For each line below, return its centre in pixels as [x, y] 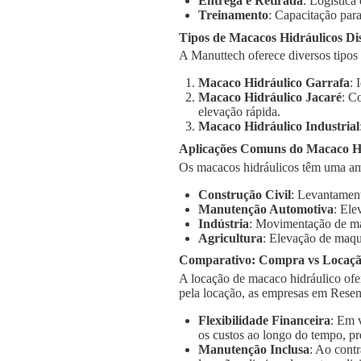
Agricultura [230, 238]
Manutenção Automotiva [266, 209]
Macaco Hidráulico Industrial [279, 127]
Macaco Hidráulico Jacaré [270, 98]
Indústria [224, 223]
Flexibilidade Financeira [264, 321]
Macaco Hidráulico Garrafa [274, 83]
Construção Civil [245, 194]
